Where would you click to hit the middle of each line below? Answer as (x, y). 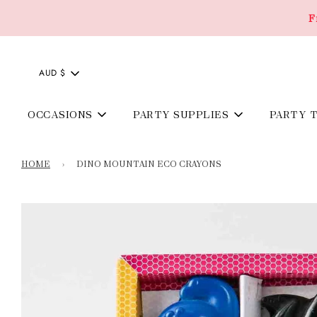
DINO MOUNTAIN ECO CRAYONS (149, 164)
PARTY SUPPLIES (181, 114)
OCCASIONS (60, 114)
